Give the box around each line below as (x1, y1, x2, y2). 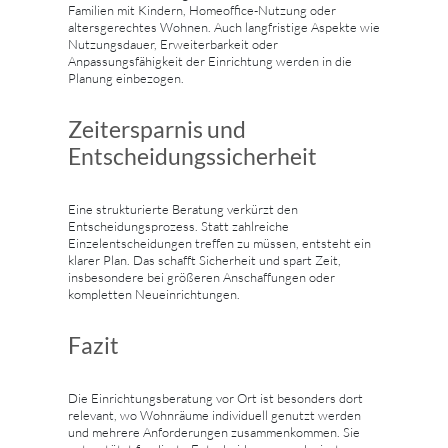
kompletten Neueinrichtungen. (68, 286, 240, 303)
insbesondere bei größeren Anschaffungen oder (68, 269, 335, 286)
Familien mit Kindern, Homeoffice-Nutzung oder (68, 2, 336, 19)
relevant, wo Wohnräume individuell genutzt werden (68, 407, 361, 424)
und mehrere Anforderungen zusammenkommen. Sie (68, 424, 360, 441)
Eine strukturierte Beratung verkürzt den (68, 201, 298, 218)
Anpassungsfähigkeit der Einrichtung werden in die (68, 53, 352, 70)
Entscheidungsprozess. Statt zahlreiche (68, 218, 289, 235)
